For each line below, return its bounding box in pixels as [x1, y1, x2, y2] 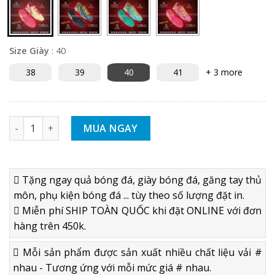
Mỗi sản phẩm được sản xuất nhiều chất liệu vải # [19, 245, 262, 259]
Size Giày [9, 45, 49, 57]
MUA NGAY [83, 122, 138, 136]
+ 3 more [206, 66, 242, 79]
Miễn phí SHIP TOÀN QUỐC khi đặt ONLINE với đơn [20, 203, 261, 217]
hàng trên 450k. [14, 219, 86, 233]
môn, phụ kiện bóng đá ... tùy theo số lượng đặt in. [14, 188, 244, 202]
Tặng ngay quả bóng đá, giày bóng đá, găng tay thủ [20, 172, 261, 187]
